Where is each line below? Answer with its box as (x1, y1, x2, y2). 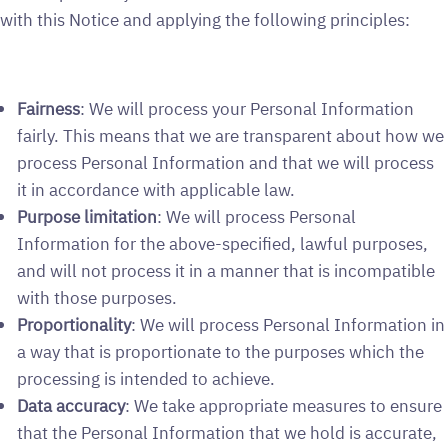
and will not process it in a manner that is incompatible (17, 258, 436, 282)
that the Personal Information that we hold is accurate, (17, 420, 438, 444)
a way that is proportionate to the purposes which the (17, 339, 425, 363)
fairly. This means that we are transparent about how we (17, 123, 445, 147)
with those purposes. (17, 285, 182, 309)
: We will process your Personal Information (80, 96, 415, 120)
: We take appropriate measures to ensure (125, 393, 443, 417)
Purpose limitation (17, 204, 158, 228)
